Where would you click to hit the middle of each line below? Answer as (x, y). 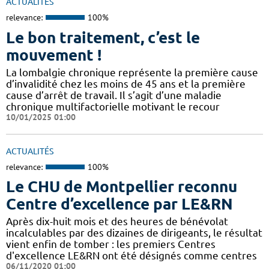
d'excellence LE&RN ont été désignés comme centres (131, 256)
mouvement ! (54, 55)
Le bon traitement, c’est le (103, 37)
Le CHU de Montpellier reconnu (122, 187)
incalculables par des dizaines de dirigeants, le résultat (134, 233)
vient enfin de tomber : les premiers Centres (111, 244)
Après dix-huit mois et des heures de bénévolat (117, 222)
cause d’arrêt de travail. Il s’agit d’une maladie (114, 95)
